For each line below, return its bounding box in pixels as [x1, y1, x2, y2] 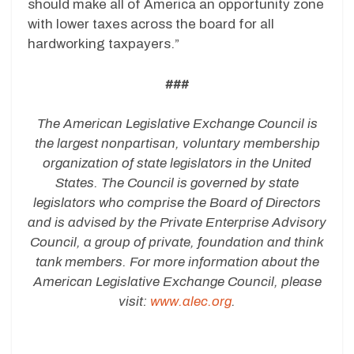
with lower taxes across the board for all [28, 17, 274, 32]
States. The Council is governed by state [55, 175, 299, 191]
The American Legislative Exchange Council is [36, 116, 318, 132]
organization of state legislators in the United [43, 156, 311, 171]
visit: [119, 294, 150, 310]
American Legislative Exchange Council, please [32, 274, 322, 290]
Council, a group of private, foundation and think [30, 235, 324, 250]
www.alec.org [150, 294, 232, 310]
